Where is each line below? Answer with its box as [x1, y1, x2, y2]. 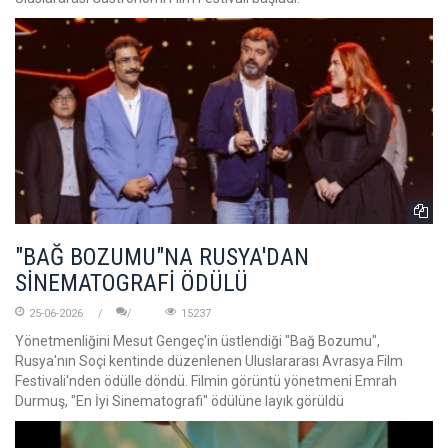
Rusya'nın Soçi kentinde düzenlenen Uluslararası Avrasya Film [15, 352, 403, 369]
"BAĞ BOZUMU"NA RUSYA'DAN [15, 242, 309, 271]
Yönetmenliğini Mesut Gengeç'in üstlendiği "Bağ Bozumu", [15, 332, 380, 349]
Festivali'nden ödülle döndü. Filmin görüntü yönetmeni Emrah [15, 372, 397, 389]
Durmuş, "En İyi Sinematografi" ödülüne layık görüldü [15, 392, 344, 409]
